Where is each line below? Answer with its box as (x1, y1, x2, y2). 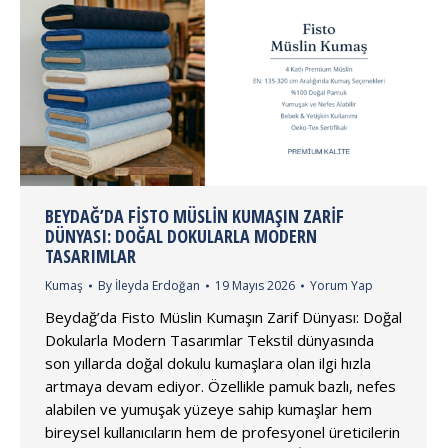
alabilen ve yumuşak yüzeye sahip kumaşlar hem (45, 399, 372, 420)
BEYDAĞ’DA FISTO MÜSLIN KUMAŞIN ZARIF (45, 204, 344, 229)
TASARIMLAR (45, 244, 136, 269)
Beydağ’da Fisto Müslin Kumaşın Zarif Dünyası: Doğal (45, 307, 402, 328)
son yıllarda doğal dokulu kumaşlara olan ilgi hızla (45, 353, 371, 374)
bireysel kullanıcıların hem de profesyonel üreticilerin (45, 422, 400, 443)
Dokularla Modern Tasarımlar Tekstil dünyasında (45, 330, 374, 351)
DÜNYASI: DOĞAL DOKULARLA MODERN (45, 224, 317, 249)
